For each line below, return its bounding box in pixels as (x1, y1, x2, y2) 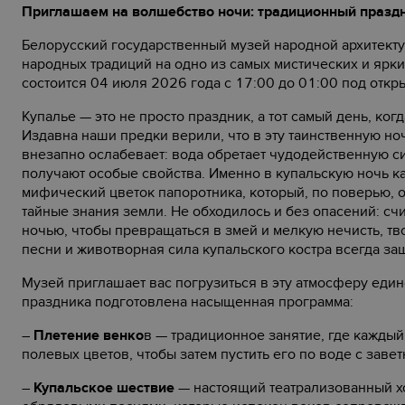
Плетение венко (33, 326, 144, 344)
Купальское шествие (33, 379, 174, 397)
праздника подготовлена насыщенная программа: (22, 293, 353, 311)
